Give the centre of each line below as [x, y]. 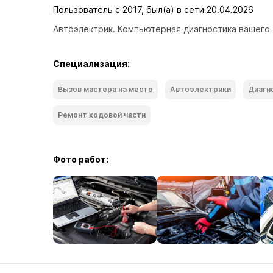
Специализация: [91, 64]
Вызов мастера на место [105, 89]
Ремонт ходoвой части [102, 115]
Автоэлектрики [200, 89]
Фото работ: [81, 159]
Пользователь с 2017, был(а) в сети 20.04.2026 [153, 9]
